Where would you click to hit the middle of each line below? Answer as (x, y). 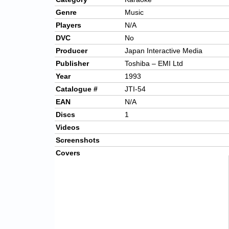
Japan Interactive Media (164, 51)
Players (68, 25)
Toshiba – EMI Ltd (154, 64)
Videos (68, 128)
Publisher (72, 64)
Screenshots (78, 140)
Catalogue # (77, 89)
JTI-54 (135, 89)
